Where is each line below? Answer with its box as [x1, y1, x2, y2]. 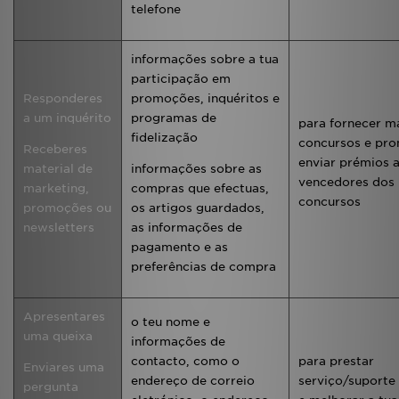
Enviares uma [23, 361, 104, 374]
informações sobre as [131, 162, 262, 175]
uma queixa [23, 330, 93, 343]
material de [23, 162, 93, 175]
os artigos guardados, [131, 201, 265, 215]
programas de [131, 111, 216, 125]
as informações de [131, 221, 242, 234]
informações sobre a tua [131, 53, 279, 66]
